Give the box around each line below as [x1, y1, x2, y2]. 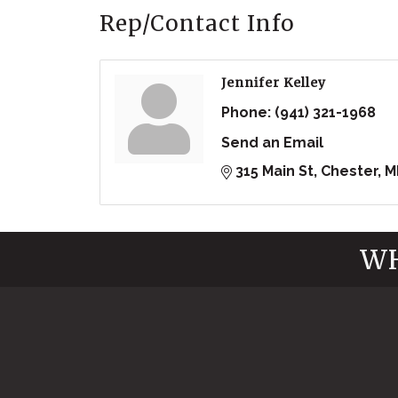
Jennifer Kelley [221, 75, 326, 92]
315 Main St [235, 163, 314, 180]
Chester [321, 163, 378, 180]
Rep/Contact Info [99, 10, 295, 38]
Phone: [221, 104, 271, 122]
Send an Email [221, 134, 323, 152]
